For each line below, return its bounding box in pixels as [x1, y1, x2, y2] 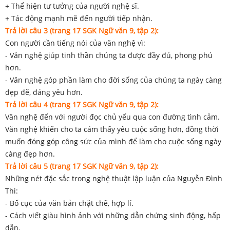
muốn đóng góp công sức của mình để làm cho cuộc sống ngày [5, 136, 221, 146]
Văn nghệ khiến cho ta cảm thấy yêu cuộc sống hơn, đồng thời [5, 124, 219, 134]
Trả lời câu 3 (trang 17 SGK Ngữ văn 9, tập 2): [5, 25, 159, 35]
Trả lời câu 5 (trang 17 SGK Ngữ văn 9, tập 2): [5, 161, 159, 171]
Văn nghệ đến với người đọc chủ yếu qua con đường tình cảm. [5, 111, 220, 122]
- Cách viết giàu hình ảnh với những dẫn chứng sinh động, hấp [5, 210, 221, 220]
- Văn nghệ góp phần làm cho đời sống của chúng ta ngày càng [5, 74, 222, 85]
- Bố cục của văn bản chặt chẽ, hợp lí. [5, 198, 133, 208]
